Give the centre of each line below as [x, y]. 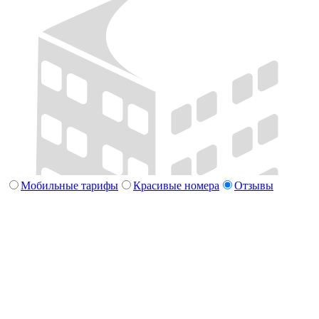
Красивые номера [176, 186]
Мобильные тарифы [69, 186]
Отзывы [254, 186]
